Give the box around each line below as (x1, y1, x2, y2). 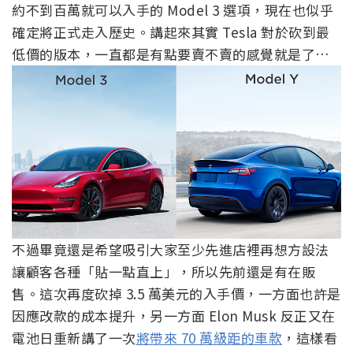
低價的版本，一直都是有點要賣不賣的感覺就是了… (12, 44, 330, 65)
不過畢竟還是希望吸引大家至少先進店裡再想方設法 (12, 240, 329, 260)
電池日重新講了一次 (12, 328, 136, 348)
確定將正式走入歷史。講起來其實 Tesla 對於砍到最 (12, 22, 330, 43)
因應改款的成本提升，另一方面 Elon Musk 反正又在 (12, 306, 336, 326)
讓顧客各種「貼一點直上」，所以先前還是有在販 (12, 262, 315, 282)
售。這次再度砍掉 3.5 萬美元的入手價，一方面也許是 (12, 284, 341, 304)
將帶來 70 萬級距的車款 (136, 328, 282, 348)
